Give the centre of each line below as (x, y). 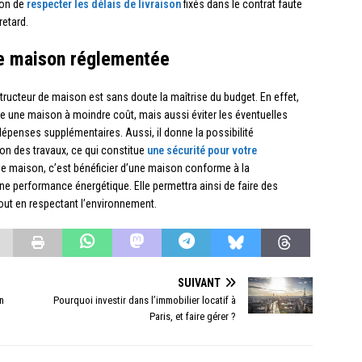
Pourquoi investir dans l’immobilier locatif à (145, 301)
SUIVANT (200, 283)
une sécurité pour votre (202, 151)
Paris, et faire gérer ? (193, 317)
